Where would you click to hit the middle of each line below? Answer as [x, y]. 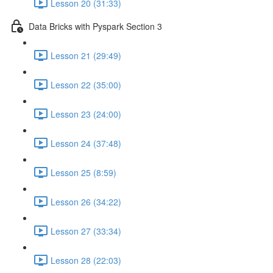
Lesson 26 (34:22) [86, 201]
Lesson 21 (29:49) [86, 55]
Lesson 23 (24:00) [86, 114]
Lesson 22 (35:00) [86, 84]
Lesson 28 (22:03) [86, 260]
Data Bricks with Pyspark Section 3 [95, 26]
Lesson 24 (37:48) [86, 143]
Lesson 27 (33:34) [86, 231]
